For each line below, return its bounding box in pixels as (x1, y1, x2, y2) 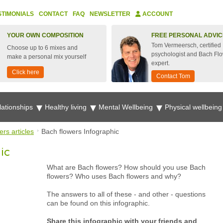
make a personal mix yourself (7, 53, 86, 60)
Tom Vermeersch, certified (151, 42, 221, 49)
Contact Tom (156, 73, 190, 80)
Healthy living (45, 103, 89, 111)
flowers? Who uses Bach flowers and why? (47, 172, 181, 180)
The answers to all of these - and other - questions (47, 190, 206, 198)
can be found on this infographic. (47, 199, 150, 207)
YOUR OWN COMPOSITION (7, 32, 84, 39)
